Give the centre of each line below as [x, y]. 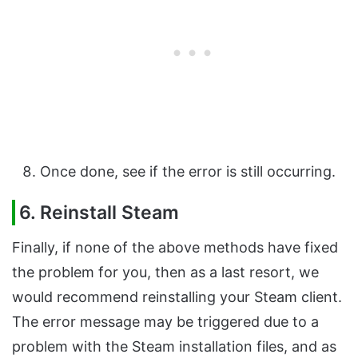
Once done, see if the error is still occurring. [190, 172]
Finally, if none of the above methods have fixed [175, 247]
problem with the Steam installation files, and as [174, 346]
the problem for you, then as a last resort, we [165, 272]
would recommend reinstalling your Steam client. [177, 296]
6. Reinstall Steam [99, 213]
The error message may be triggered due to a [165, 321]
